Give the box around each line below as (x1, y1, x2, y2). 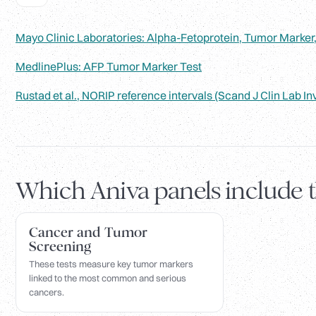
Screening (29, 238, 91, 255)
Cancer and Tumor (29, 224, 147, 241)
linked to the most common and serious (29, 272, 186, 284)
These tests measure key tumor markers (29, 258, 193, 270)
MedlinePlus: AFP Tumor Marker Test (16, 59, 202, 74)
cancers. (29, 286, 64, 298)
